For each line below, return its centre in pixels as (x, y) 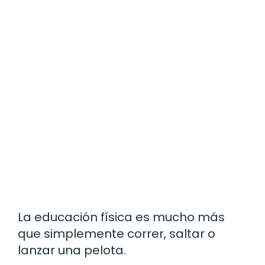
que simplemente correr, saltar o (117, 234)
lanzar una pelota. (72, 251)
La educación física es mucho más (121, 217)
